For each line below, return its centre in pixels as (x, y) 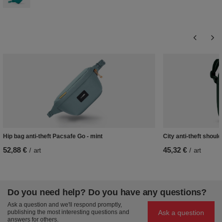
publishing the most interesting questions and (68, 212)
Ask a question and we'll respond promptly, (65, 205)
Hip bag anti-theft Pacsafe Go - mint (53, 137)
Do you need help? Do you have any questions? (107, 193)
